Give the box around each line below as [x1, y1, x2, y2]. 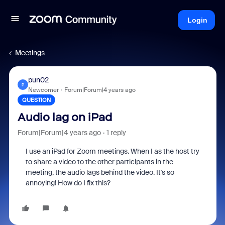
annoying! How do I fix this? [25, 178, 110, 187]
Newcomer [28, 86, 59, 94]
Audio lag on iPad [17, 110, 112, 124]
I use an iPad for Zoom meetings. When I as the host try [25, 147, 199, 156]
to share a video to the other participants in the [25, 157, 173, 166]
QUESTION [22, 96, 51, 103]
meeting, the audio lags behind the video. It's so [25, 168, 174, 177]
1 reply [106, 128, 126, 137]
